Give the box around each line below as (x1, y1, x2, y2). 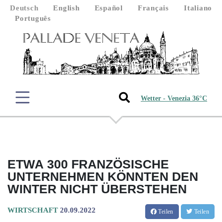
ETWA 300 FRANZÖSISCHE (7, 157, 169, 171)
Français (137, 4, 169, 12)
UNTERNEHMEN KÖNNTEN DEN (7, 169, 198, 183)
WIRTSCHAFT (7, 206, 58, 214)
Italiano (184, 4, 212, 12)
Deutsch (10, 4, 39, 12)
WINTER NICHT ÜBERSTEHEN (7, 181, 187, 196)
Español (94, 4, 123, 12)
